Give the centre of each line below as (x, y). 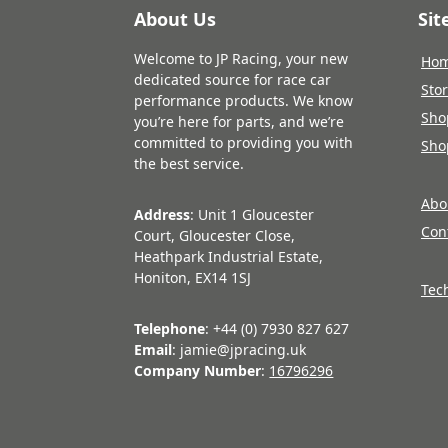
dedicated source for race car (233, 79)
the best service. (189, 163)
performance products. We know (244, 100)
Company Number (198, 370)
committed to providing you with (244, 142)
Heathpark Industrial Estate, (229, 256)
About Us (175, 18)
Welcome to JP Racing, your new (241, 58)
